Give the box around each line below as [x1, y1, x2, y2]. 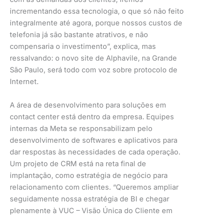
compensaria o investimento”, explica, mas [10, 42, 156, 51]
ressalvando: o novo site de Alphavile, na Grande [10, 53, 177, 63]
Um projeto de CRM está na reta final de [10, 159, 146, 168]
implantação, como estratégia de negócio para [10, 171, 168, 180]
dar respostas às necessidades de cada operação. [10, 147, 180, 156]
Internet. [10, 77, 39, 86]
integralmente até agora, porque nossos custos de [10, 18, 182, 27]
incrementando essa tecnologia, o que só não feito [10, 6, 184, 16]
